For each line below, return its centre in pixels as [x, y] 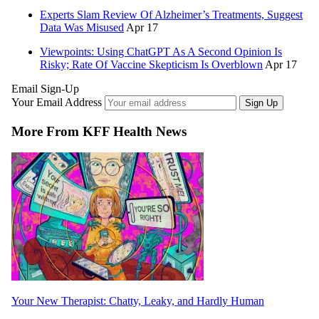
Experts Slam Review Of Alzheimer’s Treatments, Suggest [171, 15]
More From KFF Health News [99, 131]
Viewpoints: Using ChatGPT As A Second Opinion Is [161, 52]
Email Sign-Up [45, 89]
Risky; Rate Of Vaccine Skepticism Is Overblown [151, 65]
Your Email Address [58, 103]
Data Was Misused [82, 28]
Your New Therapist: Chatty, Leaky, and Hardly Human [138, 301]
